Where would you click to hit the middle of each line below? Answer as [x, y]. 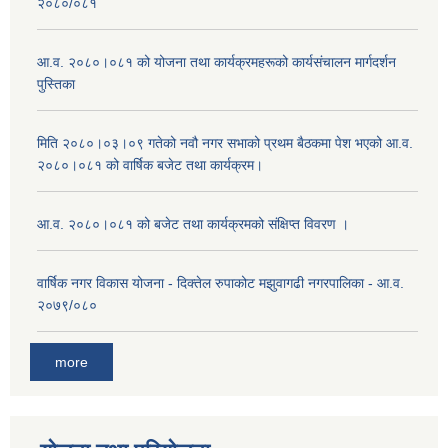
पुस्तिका [56, 84]
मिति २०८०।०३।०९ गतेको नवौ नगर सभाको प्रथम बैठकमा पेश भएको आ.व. [225, 143]
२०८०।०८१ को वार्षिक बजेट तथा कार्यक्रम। [150, 165]
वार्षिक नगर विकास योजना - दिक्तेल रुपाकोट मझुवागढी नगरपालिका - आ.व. [220, 283]
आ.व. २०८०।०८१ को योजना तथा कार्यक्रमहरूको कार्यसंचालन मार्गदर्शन [216, 62]
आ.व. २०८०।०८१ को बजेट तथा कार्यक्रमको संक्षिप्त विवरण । [193, 224]
